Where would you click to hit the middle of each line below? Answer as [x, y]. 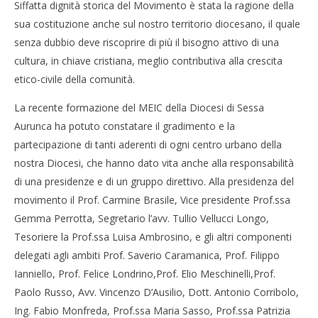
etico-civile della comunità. [75, 79]
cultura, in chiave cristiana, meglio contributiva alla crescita [148, 61]
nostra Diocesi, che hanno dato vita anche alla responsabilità [154, 163]
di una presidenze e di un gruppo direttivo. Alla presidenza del [154, 181]
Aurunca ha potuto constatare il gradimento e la [125, 126]
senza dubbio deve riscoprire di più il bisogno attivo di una [147, 42]
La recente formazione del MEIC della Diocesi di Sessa [139, 108]
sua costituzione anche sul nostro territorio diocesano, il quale [157, 24]
